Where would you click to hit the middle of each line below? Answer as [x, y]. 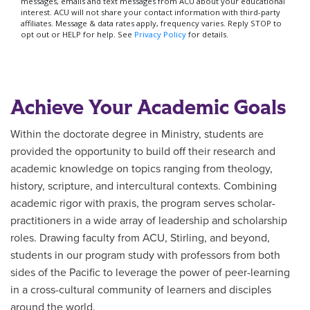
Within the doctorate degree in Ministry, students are [137, 134]
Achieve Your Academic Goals [148, 108]
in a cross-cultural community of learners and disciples [141, 290]
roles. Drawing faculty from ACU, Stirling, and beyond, [140, 238]
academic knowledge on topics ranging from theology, [142, 169]
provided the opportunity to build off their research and [143, 152]
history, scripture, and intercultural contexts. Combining [144, 186]
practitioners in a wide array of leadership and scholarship [149, 221]
